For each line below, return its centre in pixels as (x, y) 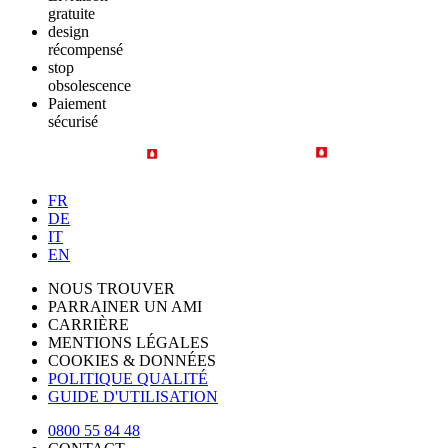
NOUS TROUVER (111, 289)
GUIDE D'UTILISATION (133, 397)
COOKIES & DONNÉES (132, 361)
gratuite (71, 14)
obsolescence (89, 86)
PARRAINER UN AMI (125, 307)
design (68, 32)
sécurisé (73, 122)
